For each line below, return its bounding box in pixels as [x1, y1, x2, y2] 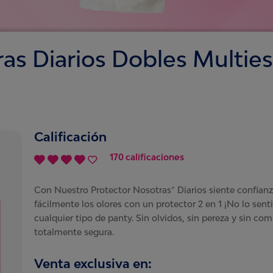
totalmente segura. [34, 227, 114, 237]
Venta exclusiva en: [34, 256, 152, 271]
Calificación [34, 129, 107, 144]
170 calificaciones [110, 151, 184, 162]
